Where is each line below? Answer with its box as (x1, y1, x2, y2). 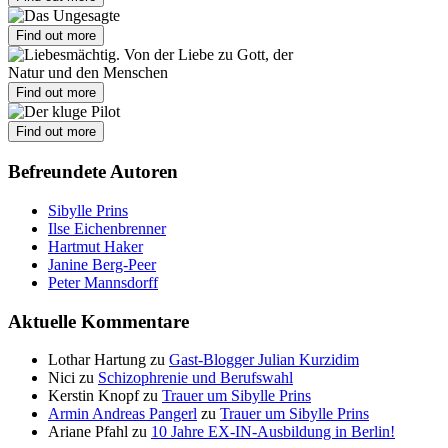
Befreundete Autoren (8, 161, 178, 183)
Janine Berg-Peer (48, 255, 156, 273)
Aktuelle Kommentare (8, 310, 189, 332)
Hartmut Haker (48, 237, 143, 255)
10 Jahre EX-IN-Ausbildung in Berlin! (151, 423, 395, 441)
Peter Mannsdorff (48, 273, 158, 291)
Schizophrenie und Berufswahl (98, 369, 293, 387)
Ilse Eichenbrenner (48, 219, 166, 237)
